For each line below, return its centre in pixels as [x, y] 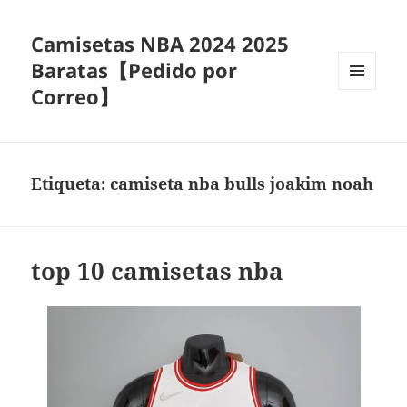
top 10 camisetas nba [158, 271]
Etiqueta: [71, 184]
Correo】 [75, 97]
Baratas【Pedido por [134, 70]
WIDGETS [364, 127]
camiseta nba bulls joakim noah [242, 184]
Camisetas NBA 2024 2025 [160, 44]
